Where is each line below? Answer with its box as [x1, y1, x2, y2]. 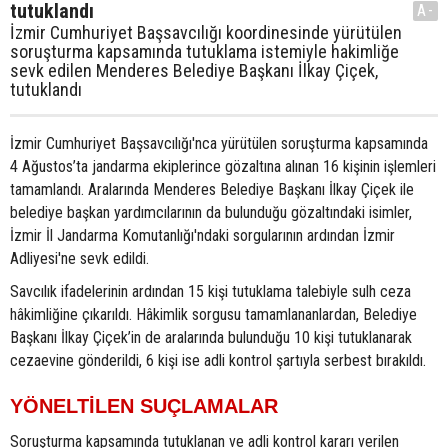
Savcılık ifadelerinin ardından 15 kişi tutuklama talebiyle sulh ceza [10, 281, 411, 301]
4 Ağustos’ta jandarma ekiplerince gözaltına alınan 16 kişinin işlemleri [10, 156, 436, 176]
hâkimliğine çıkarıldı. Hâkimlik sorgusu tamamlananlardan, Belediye [10, 304, 417, 324]
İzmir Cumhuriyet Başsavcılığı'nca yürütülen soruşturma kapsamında [10, 133, 428, 153]
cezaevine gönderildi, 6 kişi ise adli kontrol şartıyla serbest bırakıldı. [10, 350, 426, 370]
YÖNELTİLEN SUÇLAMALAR [10, 394, 278, 417]
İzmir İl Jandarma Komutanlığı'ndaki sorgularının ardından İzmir [10, 225, 395, 245]
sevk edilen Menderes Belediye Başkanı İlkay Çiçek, [10, 59, 378, 81]
